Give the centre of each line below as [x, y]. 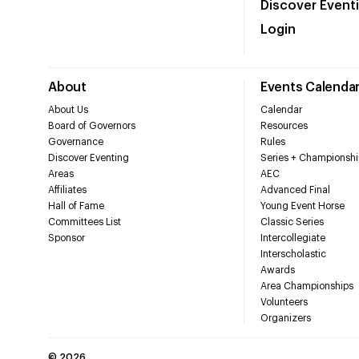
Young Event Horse [302, 206]
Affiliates [67, 190]
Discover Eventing [89, 157]
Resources [284, 125]
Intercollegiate [292, 238]
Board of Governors [92, 125]
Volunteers [284, 302]
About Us [68, 109]
